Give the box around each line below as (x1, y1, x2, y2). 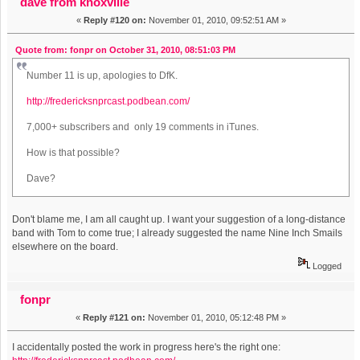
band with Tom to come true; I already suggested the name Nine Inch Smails (12, 227, 343, 239)
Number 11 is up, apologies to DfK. (27, 70, 178, 82)
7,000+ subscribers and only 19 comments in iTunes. (27, 121, 262, 133)
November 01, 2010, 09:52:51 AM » (145, 15, 286, 26)
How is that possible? (27, 147, 121, 159)
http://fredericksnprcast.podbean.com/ (27, 96, 190, 108)
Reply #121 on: (83, 313, 145, 323)
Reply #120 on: (83, 15, 146, 26)
